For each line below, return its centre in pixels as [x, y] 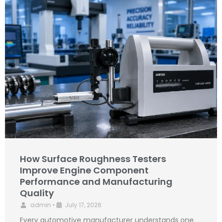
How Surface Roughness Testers [93, 159]
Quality [37, 193]
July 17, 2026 [83, 205]
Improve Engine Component [84, 170]
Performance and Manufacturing [96, 182]
